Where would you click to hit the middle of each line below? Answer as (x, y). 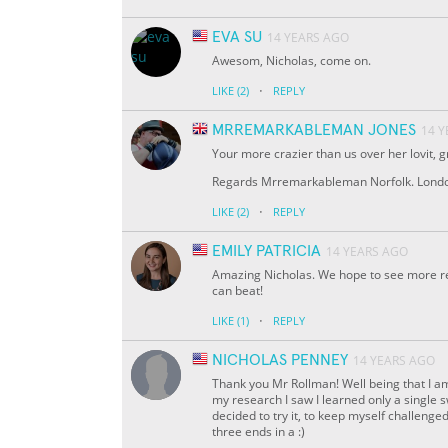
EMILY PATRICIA (266, 251)
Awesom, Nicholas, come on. (291, 61)
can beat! (237, 291)
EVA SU (237, 37)
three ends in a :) (258, 432)
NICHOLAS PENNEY (280, 360)
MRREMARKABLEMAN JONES (314, 130)
